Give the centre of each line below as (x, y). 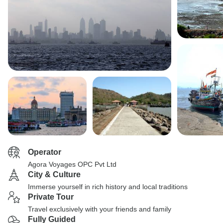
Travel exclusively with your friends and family (100, 209)
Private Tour (51, 197)
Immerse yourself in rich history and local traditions (108, 187)
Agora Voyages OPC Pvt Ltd (72, 164)
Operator (45, 152)
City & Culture (54, 174)
